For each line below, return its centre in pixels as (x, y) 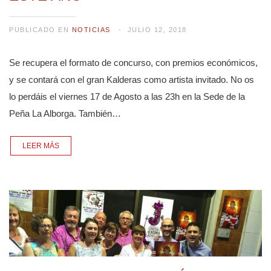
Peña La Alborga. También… (65, 114)
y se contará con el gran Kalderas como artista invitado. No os (132, 80)
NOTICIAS (91, 30)
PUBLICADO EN (41, 30)
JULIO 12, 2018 (157, 30)
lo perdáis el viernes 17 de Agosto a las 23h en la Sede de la (127, 97)
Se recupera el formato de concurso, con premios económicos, (133, 63)
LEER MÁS (41, 145)
